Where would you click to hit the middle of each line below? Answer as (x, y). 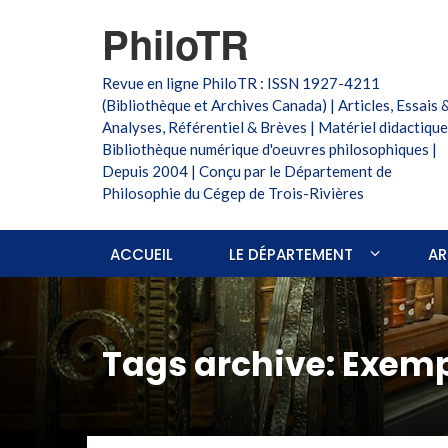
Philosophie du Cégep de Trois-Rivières (233, 193)
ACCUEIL (141, 254)
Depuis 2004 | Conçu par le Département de (247, 171)
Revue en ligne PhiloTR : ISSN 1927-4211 (241, 83)
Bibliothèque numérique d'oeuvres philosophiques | (269, 149)
